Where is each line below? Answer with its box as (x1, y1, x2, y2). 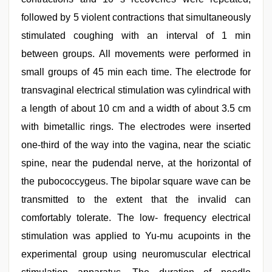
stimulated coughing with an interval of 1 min (21, 30, 251, 41)
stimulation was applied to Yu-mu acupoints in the (21, 231, 251, 241)
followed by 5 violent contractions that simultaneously (21, 12, 251, 22)
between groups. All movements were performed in (21, 49, 251, 59)
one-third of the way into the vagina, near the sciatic (21, 140, 251, 150)
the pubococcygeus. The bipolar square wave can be (21, 176, 251, 186)
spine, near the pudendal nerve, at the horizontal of (21, 158, 251, 168)
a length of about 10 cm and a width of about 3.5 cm (21, 103, 251, 114)
